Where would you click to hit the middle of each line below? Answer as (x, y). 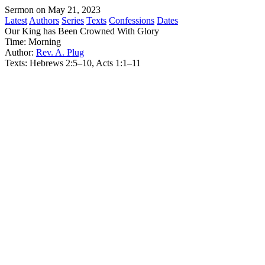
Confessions (132, 20)
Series (73, 20)
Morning (45, 42)
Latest (16, 20)
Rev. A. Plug (60, 52)
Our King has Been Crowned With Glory (82, 31)
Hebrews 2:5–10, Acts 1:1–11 (85, 63)
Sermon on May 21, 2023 (53, 10)
